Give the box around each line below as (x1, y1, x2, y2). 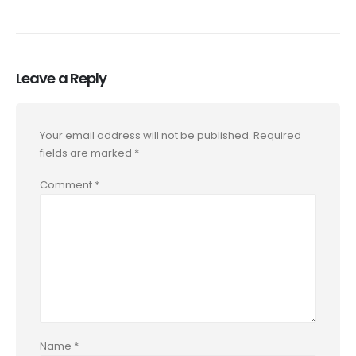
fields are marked (40, 145, 134, 161)
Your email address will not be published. (40, 127, 251, 143)
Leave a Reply (16, 68, 107, 88)
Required (253, 127, 301, 143)
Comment (40, 177, 95, 193)
